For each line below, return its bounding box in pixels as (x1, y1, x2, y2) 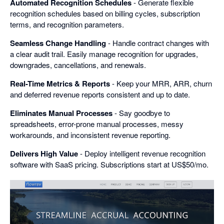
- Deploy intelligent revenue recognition (78, 148, 205, 158)
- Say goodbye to (112, 107, 170, 118)
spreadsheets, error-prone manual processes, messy (10, 118, 183, 129)
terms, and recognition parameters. (10, 19, 124, 29)
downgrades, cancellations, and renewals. (10, 59, 146, 70)
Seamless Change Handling (10, 37, 106, 48)
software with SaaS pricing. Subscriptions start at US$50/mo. (10, 159, 208, 169)
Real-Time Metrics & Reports (10, 78, 110, 89)
